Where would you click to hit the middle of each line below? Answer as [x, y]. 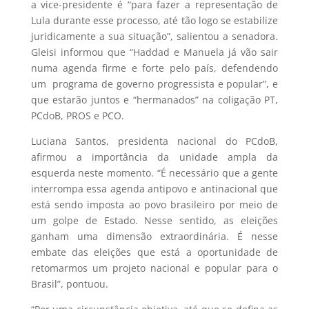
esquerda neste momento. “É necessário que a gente [154, 173]
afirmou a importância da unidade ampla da [154, 157]
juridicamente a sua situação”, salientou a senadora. [154, 37]
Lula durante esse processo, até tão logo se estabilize [154, 21]
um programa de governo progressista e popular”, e [154, 84]
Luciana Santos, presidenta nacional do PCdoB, [154, 141]
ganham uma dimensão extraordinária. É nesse [154, 237]
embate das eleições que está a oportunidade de [154, 252]
